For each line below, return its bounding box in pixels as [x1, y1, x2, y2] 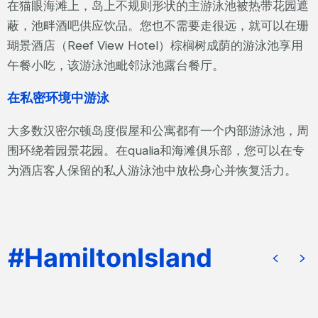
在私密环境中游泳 [7, 90, 109, 106]
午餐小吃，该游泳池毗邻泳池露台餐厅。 [7, 57, 224, 72]
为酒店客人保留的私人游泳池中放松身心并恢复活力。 [7, 163, 297, 177]
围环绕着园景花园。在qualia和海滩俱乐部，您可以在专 [7, 143, 305, 158]
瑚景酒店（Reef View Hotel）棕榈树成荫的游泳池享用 [7, 38, 303, 53]
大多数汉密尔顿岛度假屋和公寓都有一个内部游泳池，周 [7, 123, 309, 138]
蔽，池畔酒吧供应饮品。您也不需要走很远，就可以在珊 [7, 18, 309, 33]
